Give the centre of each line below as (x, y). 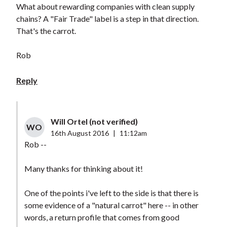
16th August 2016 (80, 133)
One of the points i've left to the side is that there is (111, 193)
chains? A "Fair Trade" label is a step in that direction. (107, 19)
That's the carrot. (46, 31)
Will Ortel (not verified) (94, 122)
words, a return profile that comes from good (102, 217)
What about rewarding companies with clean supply (105, 7)
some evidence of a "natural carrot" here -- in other (111, 205)
